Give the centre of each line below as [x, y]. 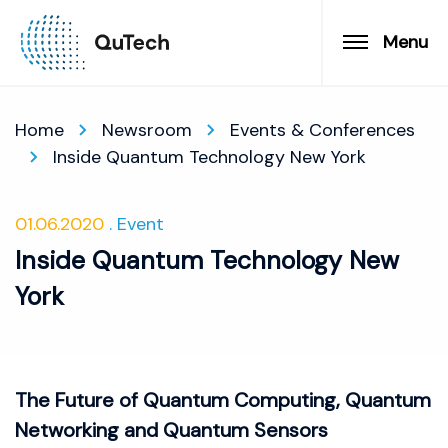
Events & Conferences [322, 130]
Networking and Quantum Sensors [171, 430]
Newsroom [147, 130]
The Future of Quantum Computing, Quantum [223, 400]
